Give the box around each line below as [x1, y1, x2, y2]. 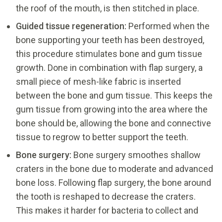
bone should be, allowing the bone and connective [16, 117, 211, 128]
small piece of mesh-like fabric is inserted [16, 76, 181, 87]
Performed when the [126, 20, 210, 31]
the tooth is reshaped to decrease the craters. [16, 191, 196, 202]
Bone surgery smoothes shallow [73, 149, 201, 160]
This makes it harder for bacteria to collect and [16, 205, 198, 216]
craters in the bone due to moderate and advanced [16, 163, 213, 174]
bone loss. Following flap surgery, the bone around [16, 177, 211, 188]
